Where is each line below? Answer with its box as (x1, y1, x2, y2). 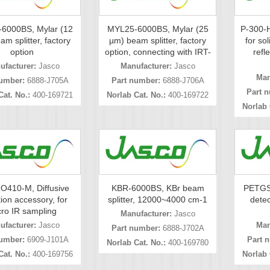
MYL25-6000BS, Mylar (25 (107, 24, 209, 34)
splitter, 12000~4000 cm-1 (108, 194, 207, 204)
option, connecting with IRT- (104, 47, 211, 57)
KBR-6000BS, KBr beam (111, 183, 204, 193)
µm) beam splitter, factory (109, 36, 206, 46)
